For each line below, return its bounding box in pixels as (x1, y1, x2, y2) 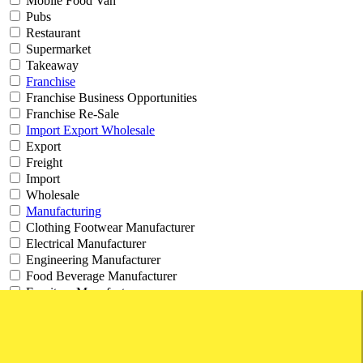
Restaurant (23, 26, 80, 41)
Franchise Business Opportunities (23, 91, 197, 105)
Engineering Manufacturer (23, 253, 160, 267)
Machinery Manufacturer (23, 301, 153, 316)
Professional (26, 334, 88, 348)
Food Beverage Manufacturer (23, 269, 177, 284)
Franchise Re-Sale (23, 107, 119, 122)
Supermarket (23, 42, 91, 57)
